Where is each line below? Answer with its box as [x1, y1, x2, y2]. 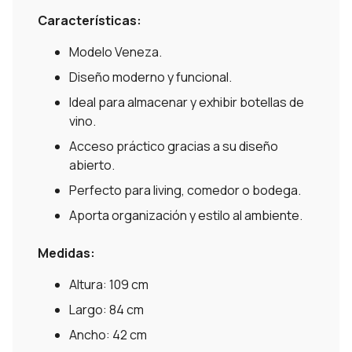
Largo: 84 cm [69, 301, 144, 319]
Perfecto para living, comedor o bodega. [69, 181, 301, 200]
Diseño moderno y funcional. [69, 68, 232, 86]
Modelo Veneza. [69, 43, 162, 61]
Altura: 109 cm [69, 276, 148, 294]
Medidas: [38, 244, 95, 262]
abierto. [69, 156, 115, 174]
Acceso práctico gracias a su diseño [69, 137, 278, 156]
